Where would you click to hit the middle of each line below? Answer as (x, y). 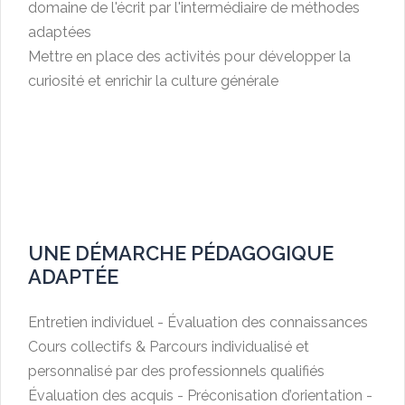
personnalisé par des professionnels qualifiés (176, 372)
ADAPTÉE (73, 277)
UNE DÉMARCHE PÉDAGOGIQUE (181, 254)
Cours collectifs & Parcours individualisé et (169, 347)
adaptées (60, 33)
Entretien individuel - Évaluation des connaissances (198, 323)
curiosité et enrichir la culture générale (153, 81)
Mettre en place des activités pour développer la (189, 57)
